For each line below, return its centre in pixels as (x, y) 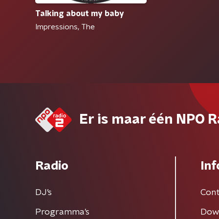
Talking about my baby (80, 14)
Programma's (62, 212)
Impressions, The (65, 27)
